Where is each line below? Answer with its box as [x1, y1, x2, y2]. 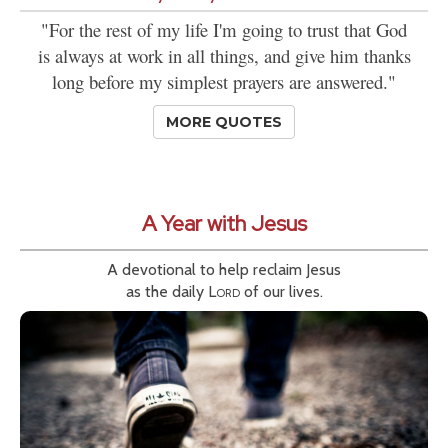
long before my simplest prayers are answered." [52, 69, 396, 95]
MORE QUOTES [166, 113, 282, 132]
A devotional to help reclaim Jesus [107, 260, 341, 280]
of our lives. [239, 282, 323, 302]
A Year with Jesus [141, 209, 307, 239]
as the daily [125, 282, 208, 302]
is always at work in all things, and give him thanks [37, 43, 411, 69]
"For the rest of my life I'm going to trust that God [41, 17, 407, 43]
